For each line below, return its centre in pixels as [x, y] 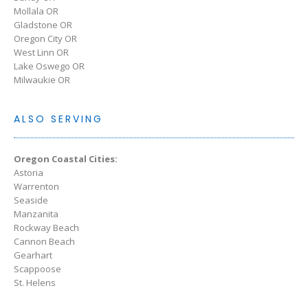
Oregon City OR [45, 39]
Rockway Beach [46, 228]
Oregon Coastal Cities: [66, 159]
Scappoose [37, 269]
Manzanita [36, 214]
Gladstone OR [43, 25]
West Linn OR [41, 53]
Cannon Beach [44, 242]
